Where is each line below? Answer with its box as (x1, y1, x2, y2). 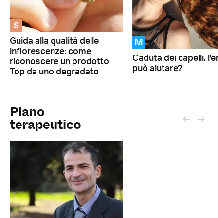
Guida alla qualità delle (10, 37, 99, 46)
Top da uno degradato (10, 68, 99, 77)
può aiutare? (132, 64, 182, 73)
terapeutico (10, 115, 81, 134)
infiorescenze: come (10, 47, 91, 56)
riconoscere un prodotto (10, 57, 109, 67)
